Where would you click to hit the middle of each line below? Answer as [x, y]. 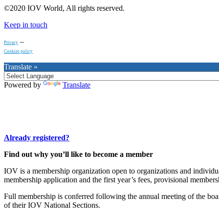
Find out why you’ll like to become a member [78, 154]
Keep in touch [26, 24]
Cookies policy [18, 51]
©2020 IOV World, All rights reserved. [64, 8]
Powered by [23, 85]
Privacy [11, 42]
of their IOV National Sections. [53, 205]
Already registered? [37, 137]
